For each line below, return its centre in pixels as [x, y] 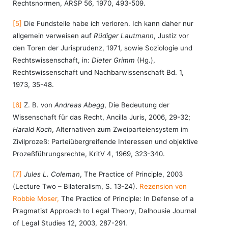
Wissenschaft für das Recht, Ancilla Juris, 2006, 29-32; [102, 117]
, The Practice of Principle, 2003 [131, 174]
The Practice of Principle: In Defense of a [126, 198]
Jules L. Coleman [52, 174]
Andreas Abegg [79, 105]
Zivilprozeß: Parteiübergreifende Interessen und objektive [105, 141]
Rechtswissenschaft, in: [52, 60]
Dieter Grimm [113, 60]
